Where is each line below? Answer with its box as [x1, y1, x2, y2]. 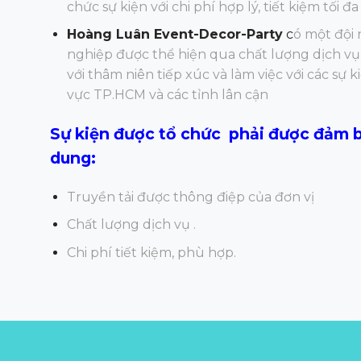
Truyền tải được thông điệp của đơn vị [66, 189, 314, 205]
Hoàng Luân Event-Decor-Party [66, 27, 283, 43]
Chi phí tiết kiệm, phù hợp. [66, 245, 236, 261]
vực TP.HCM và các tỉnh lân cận [66, 87, 268, 103]
